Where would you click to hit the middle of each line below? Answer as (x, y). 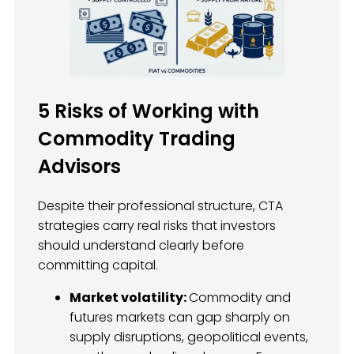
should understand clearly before (141, 246)
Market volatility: (129, 298)
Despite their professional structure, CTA (160, 206)
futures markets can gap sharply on (180, 318)
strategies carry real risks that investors (157, 226)
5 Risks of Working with (149, 111)
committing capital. (98, 265)
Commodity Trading (137, 139)
